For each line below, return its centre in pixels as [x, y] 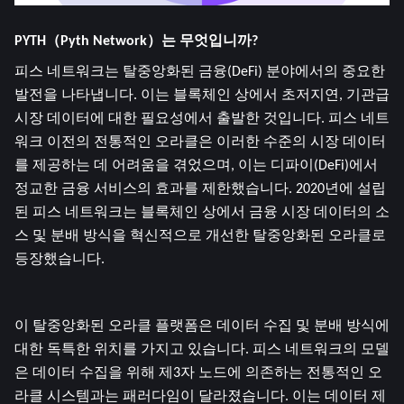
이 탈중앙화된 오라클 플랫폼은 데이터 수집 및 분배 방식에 [202, 326]
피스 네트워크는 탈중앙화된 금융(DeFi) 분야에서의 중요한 [200, 72]
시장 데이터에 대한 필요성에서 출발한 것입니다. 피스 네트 [202, 119]
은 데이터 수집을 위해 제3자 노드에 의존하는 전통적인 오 [198, 373]
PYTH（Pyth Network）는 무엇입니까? [136, 41]
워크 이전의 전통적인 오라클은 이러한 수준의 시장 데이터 [200, 142]
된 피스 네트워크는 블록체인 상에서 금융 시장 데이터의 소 [202, 212]
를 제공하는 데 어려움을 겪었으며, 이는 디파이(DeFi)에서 [196, 165]
